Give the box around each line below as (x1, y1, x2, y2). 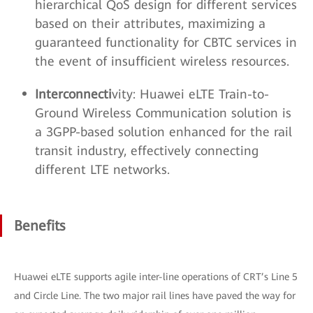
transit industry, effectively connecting (35, 143, 259, 158)
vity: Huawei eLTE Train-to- (112, 87, 269, 101)
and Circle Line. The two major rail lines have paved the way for (14, 290, 296, 301)
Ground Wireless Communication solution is (35, 105, 291, 120)
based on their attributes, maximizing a (35, 16, 265, 31)
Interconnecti (35, 87, 112, 101)
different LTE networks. (35, 162, 170, 177)
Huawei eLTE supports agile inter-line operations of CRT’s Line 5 (14, 271, 298, 282)
